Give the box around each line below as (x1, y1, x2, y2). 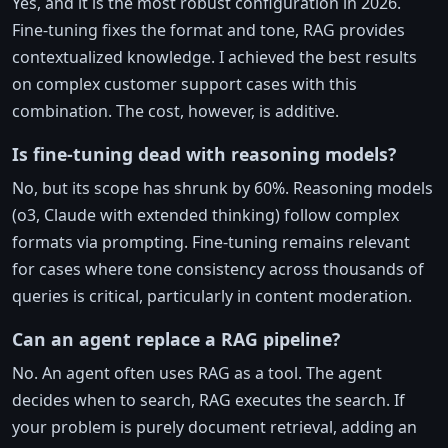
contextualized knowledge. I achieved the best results (12, 45, 417, 68)
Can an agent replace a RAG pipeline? (12, 326, 340, 351)
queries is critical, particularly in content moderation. (12, 284, 412, 307)
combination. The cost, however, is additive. (12, 99, 339, 122)
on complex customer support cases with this (12, 72, 357, 95)
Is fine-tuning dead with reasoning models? (12, 141, 396, 166)
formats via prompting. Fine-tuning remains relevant (12, 230, 410, 253)
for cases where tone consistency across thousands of (12, 257, 424, 280)
